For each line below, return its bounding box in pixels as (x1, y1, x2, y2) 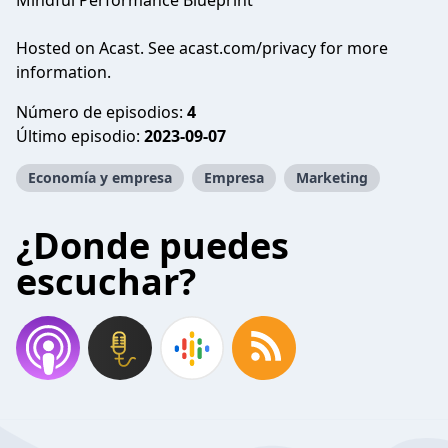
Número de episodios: (16, 101, 187, 123)
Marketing (296, 168, 368, 187)
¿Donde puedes (16, 221, 289, 270)
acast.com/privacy (179, 37, 316, 59)
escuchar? (16, 257, 196, 306)
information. (16, 61, 111, 83)
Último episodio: (16, 125, 144, 147)
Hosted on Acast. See (16, 37, 179, 59)
